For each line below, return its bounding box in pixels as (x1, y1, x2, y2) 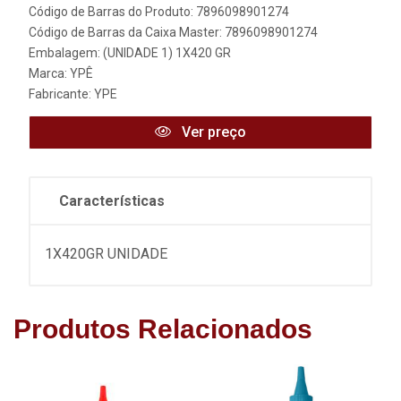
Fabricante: (29, 87, 94, 102)
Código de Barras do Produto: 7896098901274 (29, 4, 289, 20)
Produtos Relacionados (13, 314, 312, 345)
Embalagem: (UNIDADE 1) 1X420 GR (29, 46, 231, 61)
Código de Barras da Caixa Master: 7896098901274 (29, 25, 318, 40)
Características (59, 192, 165, 210)
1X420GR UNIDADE (45, 245, 167, 263)
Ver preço (178, 124, 246, 141)
